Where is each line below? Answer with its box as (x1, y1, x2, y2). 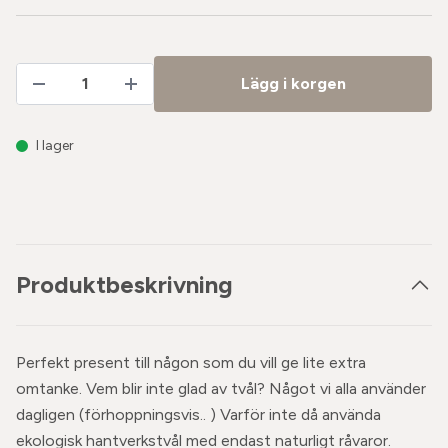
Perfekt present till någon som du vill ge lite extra (16, 353, 366, 372)
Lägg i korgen (240, 74, 346, 93)
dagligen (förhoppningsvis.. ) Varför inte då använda (16, 405, 381, 424)
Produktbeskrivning (16, 270, 233, 299)
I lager (36, 137, 74, 154)
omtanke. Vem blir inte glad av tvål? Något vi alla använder (16, 379, 426, 398)
